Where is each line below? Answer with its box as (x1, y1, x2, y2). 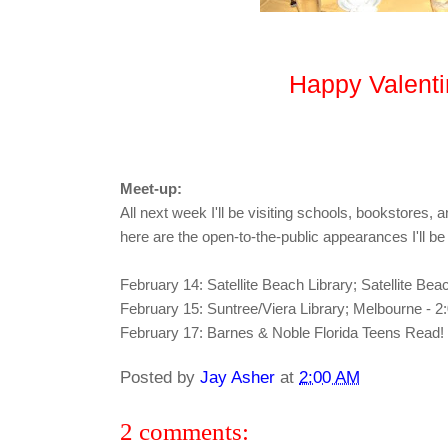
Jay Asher (200, 366, 275, 387)
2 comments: (120, 416, 249, 445)
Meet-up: (120, 181, 182, 198)
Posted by (120, 366, 200, 387)
